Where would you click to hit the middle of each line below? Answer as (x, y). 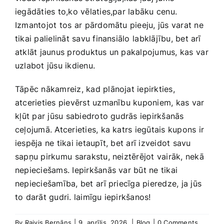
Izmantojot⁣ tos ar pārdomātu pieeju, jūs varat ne (109, 25)
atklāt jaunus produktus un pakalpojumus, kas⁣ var (112, 52)
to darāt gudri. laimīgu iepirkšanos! (83, 197)
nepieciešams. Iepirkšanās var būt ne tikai (96, 170)
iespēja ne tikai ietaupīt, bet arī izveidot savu (103, 143)
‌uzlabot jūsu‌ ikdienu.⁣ (55, 66)
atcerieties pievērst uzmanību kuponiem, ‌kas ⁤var (110, 103)
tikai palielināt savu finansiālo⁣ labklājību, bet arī (108, 39)
